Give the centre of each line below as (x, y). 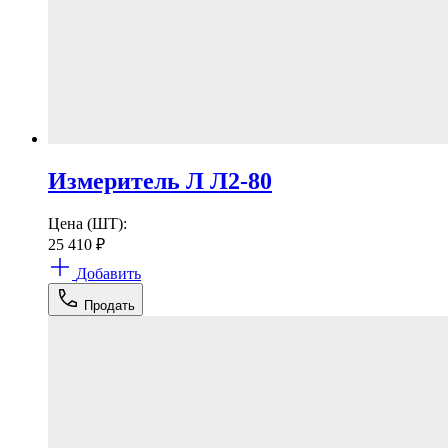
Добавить (108, 274)
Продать (109, 306)
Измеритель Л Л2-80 (160, 181)
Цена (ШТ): (87, 224)
